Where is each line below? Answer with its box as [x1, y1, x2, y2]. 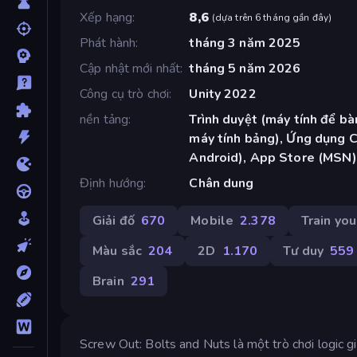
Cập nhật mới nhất [80, 59, 181, 77]
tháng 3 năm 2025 [189, 33, 301, 52]
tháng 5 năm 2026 [189, 59, 301, 77]
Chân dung [189, 174, 254, 192]
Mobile [190, 211, 234, 229]
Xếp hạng [80, 8, 133, 26]
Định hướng [80, 174, 144, 192]
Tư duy [283, 241, 324, 260]
